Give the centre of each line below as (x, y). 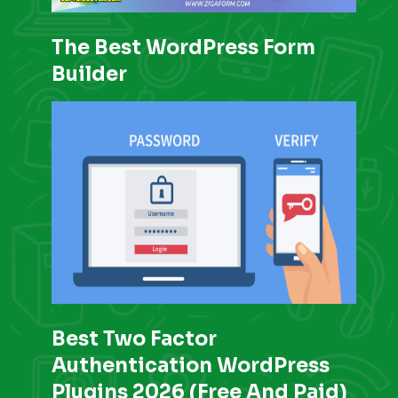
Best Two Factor (134, 339)
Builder (89, 74)
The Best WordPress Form (183, 47)
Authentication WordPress (191, 366)
